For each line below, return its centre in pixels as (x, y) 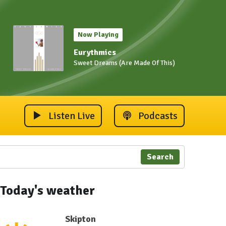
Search (160, 157)
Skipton (80, 219)
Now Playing (98, 34)
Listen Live (72, 116)
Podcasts (158, 116)
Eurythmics (95, 52)
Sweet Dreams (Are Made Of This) (124, 63)
